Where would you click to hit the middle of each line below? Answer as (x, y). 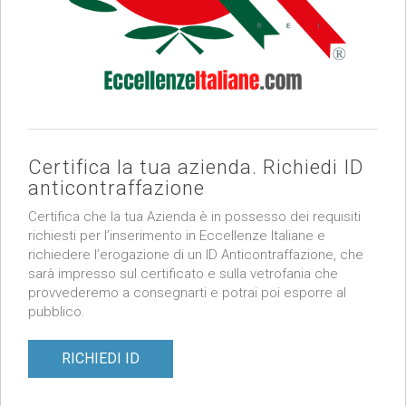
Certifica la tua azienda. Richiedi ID (196, 168)
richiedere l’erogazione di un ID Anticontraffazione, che (196, 255)
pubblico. (57, 312)
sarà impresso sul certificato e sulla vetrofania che (183, 274)
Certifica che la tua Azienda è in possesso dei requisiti (194, 217)
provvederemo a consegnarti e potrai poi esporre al (187, 293)
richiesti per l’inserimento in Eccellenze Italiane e (177, 236)
